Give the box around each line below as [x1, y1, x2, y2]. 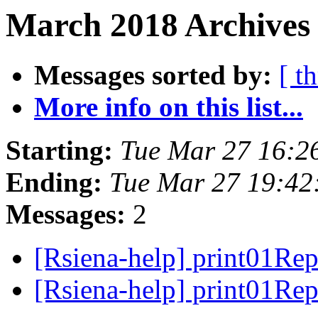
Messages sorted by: [34, 60, 272, 91]
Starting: [6, 135, 113, 166]
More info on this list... [34, 92, 303, 123]
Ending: [6, 167, 102, 198]
